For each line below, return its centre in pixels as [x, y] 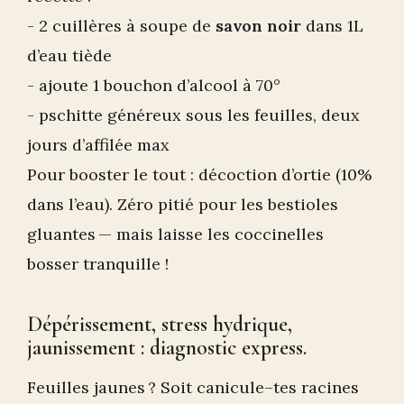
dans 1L [332, 26]
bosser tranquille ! [98, 264]
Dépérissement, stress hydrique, [160, 325]
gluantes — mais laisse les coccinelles [175, 234]
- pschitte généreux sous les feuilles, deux [193, 115]
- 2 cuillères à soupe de [121, 26]
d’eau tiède [69, 56]
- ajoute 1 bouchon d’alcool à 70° [154, 86]
